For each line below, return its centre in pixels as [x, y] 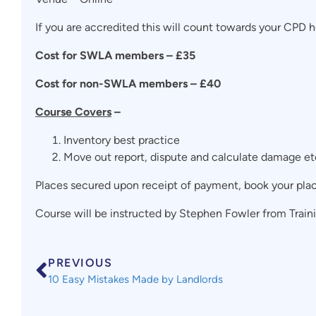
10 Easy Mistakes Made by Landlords [135, 279]
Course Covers [73, 112]
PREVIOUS [80, 263]
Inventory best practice [122, 140]
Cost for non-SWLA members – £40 [128, 84]
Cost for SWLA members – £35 [115, 55]
